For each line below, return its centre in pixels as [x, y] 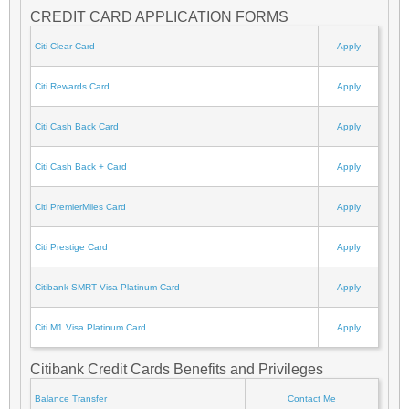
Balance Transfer [71, 399]
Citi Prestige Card [71, 247]
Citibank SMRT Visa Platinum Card [107, 288]
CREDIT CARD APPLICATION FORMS [159, 17]
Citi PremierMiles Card [80, 207]
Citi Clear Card [65, 47]
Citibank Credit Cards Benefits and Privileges [177, 370]
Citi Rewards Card [72, 87]
